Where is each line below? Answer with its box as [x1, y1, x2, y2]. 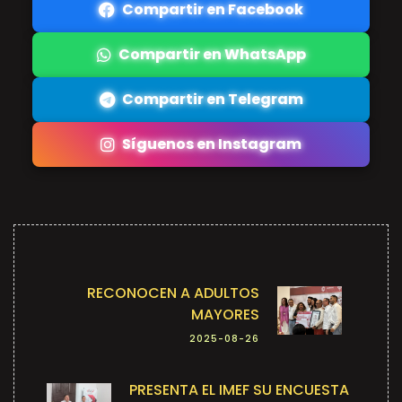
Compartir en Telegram [121, 88, 303, 109]
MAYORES [191, 303, 259, 325]
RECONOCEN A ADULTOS [87, 282, 259, 303]
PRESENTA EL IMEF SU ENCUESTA [129, 379, 349, 400]
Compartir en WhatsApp [118, 43, 306, 65]
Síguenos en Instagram [122, 133, 301, 154]
